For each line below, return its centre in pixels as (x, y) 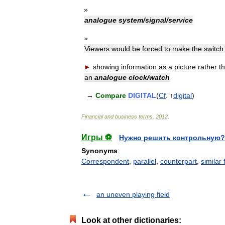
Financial (92, 117)
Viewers (97, 49)
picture (185, 67)
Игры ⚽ (97, 137)
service (181, 20)
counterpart (179, 161)
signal (156, 20)
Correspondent (105, 161)
